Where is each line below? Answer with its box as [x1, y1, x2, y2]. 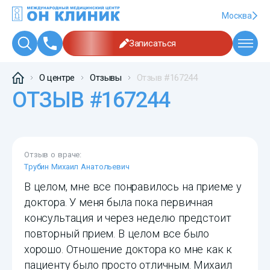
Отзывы [89, 72, 122, 84]
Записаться [128, 38, 177, 49]
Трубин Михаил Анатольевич [24, 162, 130, 172]
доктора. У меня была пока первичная [24, 196, 213, 209]
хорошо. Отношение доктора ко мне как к [24, 243, 233, 256]
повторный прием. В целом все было [24, 227, 210, 240]
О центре [39, 72, 75, 84]
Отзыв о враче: [24, 150, 82, 160]
